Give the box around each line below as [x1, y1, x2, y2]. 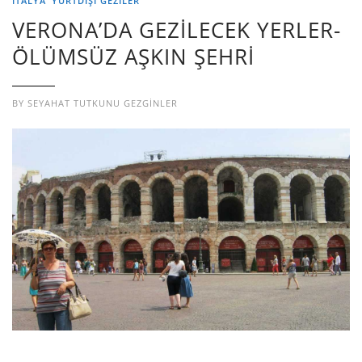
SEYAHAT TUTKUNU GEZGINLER [27, 96, 178, 109]
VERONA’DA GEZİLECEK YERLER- [12, 15, 341, 44]
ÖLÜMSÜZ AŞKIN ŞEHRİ [12, 41, 255, 71]
